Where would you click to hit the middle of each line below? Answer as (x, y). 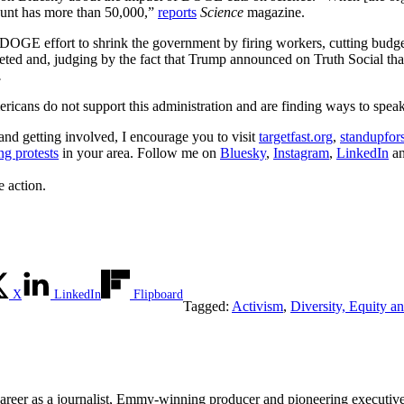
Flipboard (158, 294)
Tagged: (207, 306)
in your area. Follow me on (139, 152)
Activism (257, 306)
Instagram (301, 152)
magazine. (274, 12)
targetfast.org (296, 136)
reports (177, 12)
